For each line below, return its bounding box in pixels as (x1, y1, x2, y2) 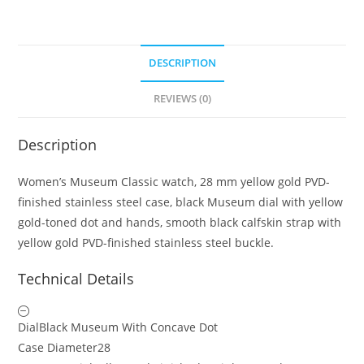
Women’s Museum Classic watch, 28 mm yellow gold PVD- (18, 173, 331, 189)
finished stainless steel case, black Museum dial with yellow (18, 193, 344, 210)
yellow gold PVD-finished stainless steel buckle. (18, 234, 275, 250)
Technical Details (18, 268, 135, 288)
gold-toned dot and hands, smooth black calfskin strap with (18, 214, 342, 230)
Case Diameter (18, 339, 98, 355)
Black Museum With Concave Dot (39, 318, 219, 335)
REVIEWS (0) (153, 91, 211, 106)
